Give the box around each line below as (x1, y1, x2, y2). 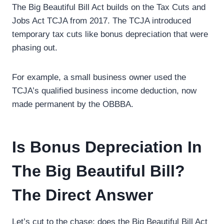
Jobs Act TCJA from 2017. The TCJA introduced (12, 16, 191, 25)
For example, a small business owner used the (12, 72, 186, 82)
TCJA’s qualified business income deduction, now (12, 86, 196, 95)
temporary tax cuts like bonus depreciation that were (12, 29, 208, 39)
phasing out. (12, 43, 60, 52)
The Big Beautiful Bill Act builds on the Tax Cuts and (12, 2, 205, 12)
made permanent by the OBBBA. (12, 99, 133, 109)
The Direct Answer (12, 186, 153, 204)
